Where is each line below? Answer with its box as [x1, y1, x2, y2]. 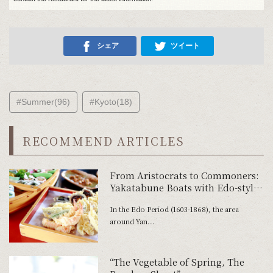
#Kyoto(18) [89, 96, 132, 107]
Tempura [109, 193, 151, 206]
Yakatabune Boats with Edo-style [109, 180, 258, 194]
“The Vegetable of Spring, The [109, 255, 244, 269]
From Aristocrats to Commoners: [109, 168, 259, 182]
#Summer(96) [16, 96, 70, 107]
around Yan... [109, 216, 155, 226]
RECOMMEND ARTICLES [22, 132, 185, 149]
